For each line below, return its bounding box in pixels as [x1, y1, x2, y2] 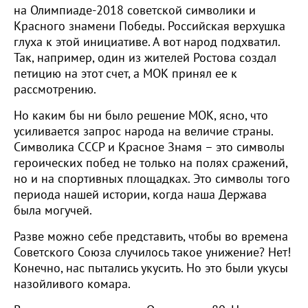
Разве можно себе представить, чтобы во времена [14, 230, 288, 244]
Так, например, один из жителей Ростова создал [14, 51, 276, 65]
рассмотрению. [14, 82, 96, 97]
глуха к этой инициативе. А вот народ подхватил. [14, 35, 280, 49]
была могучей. [14, 203, 92, 218]
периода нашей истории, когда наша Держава [14, 188, 267, 202]
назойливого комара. [14, 277, 131, 291]
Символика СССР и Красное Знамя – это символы [14, 140, 285, 155]
